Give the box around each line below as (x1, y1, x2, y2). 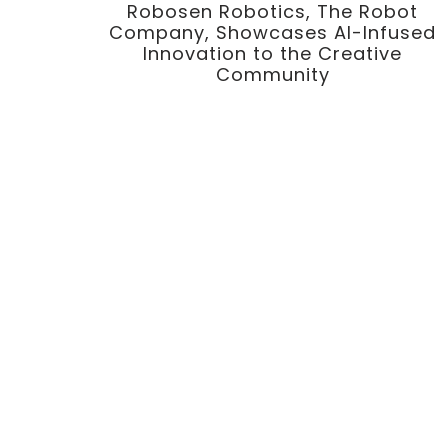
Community (215, 61, 330, 87)
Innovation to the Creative (143, 40, 403, 66)
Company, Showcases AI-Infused (109, 19, 437, 45)
